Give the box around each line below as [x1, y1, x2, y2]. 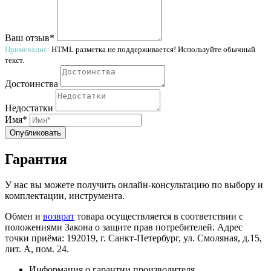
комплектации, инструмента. [5, 190, 125, 201]
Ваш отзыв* [5, 33, 54, 44]
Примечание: [5, 45, 50, 54]
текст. [5, 56, 24, 65]
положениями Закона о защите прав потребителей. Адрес [5, 221, 243, 232]
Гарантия [5, 151, 67, 168]
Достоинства [5, 79, 58, 90]
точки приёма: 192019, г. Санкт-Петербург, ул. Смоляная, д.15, [5, 232, 262, 243]
